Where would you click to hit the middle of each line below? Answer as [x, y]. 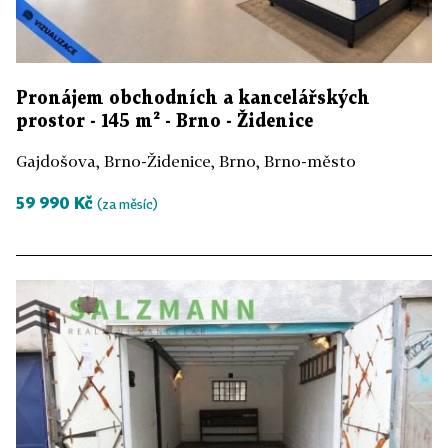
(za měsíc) [127, 203]
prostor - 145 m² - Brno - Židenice [164, 121]
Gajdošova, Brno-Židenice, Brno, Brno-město [186, 160]
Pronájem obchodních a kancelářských [193, 98]
